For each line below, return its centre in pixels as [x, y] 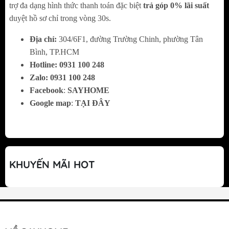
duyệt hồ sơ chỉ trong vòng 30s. [60, 18]
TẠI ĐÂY [93, 103]
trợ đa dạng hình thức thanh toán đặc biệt [76, 6]
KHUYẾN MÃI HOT [52, 165]
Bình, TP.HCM [54, 52]
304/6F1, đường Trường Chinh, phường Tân [131, 39]
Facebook [47, 90]
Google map [50, 103]
